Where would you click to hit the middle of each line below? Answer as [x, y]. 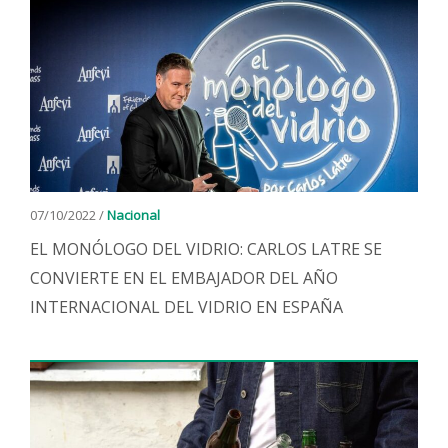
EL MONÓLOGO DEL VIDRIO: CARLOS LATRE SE [206, 249]
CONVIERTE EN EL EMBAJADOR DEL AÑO [184, 278]
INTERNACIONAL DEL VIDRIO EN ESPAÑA [186, 307]
